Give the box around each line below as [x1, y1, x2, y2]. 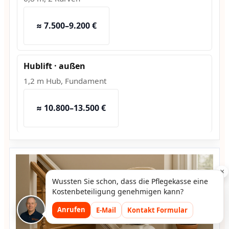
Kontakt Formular [127, 205, 188, 215]
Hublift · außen [23, 60, 85, 72]
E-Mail [96, 205, 116, 215]
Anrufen [57, 205, 85, 214]
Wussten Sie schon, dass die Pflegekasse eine [52, 176, 208, 186]
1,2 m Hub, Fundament [23, 76, 106, 86]
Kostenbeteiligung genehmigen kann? [52, 187, 184, 196]
